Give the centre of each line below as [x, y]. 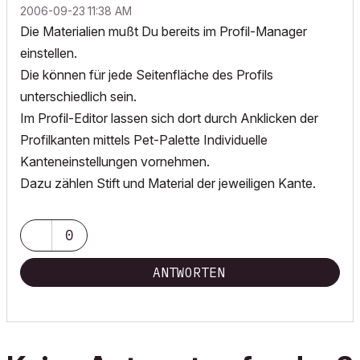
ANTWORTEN [189, 272]
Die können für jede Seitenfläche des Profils [147, 75]
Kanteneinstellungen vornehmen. [115, 162]
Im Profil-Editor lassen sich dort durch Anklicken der [169, 118]
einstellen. [49, 53]
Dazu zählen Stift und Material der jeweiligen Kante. [168, 183]
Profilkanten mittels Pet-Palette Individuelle [144, 140]
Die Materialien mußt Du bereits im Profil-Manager [164, 31]
